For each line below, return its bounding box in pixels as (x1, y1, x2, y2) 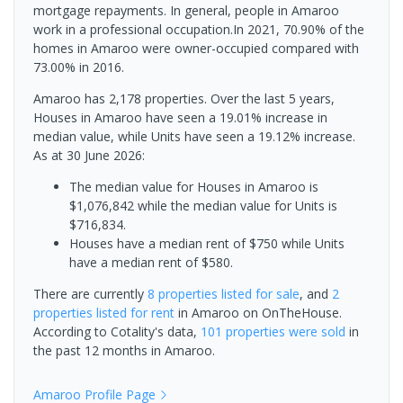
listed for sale (218, 285, 300, 303)
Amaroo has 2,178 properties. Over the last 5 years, (33, 90, 335, 108)
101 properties (201, 323, 285, 341)
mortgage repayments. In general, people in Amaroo (33, 2, 339, 20)
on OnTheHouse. (239, 304, 342, 322)
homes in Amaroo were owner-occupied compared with (33, 40, 359, 58)
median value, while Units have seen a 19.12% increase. (33, 128, 355, 146)
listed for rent (93, 304, 175, 322)
